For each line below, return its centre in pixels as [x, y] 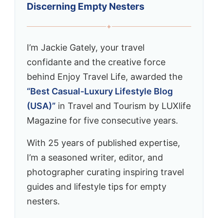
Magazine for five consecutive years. [102, 120]
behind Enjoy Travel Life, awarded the [105, 76]
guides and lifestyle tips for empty [97, 186]
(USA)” [41, 106]
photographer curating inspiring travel [105, 172]
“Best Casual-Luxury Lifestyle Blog [100, 91]
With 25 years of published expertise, [103, 143]
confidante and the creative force [96, 62]
